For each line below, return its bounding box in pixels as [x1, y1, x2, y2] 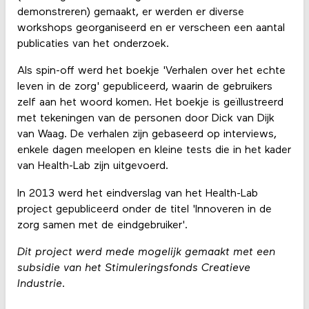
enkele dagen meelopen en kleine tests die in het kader [17, 145, 291, 157]
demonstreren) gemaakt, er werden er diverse [17, 7, 244, 19]
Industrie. [17, 278, 66, 290]
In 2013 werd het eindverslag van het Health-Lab [17, 188, 258, 199]
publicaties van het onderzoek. [17, 39, 169, 50]
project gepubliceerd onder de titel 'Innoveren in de [17, 203, 272, 215]
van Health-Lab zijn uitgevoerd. [17, 161, 168, 172]
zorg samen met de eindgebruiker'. [17, 219, 188, 231]
